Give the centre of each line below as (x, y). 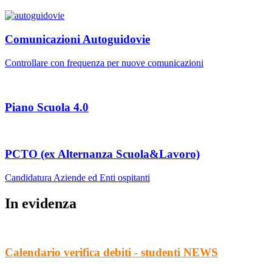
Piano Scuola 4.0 (47, 107)
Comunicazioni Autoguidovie (77, 39)
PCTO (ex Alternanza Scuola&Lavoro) (102, 154)
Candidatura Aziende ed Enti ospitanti (77, 177)
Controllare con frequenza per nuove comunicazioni (104, 63)
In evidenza (41, 203)
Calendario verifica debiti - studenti (94, 253)
